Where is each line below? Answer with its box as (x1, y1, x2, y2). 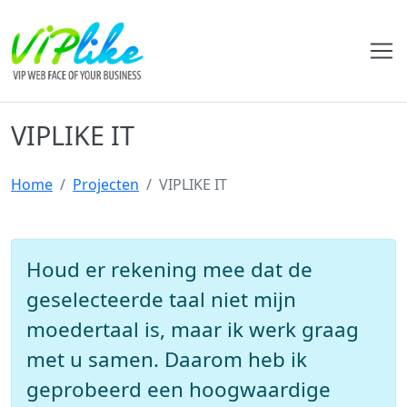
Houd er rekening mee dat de (26, 255, 313, 283)
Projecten (73, 174, 139, 194)
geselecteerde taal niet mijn (26, 285, 296, 313)
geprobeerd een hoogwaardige (26, 375, 331, 403)
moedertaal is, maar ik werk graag (26, 315, 359, 343)
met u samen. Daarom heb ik (26, 345, 307, 373)
